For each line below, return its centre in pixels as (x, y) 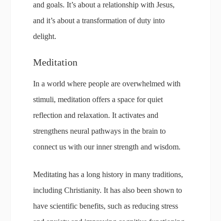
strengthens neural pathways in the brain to (100, 131)
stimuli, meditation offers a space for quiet (98, 99)
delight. (45, 36)
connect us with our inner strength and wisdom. (107, 147)
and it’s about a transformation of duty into (99, 20)
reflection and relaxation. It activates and (96, 115)
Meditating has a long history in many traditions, (108, 174)
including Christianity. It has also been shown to (108, 190)
